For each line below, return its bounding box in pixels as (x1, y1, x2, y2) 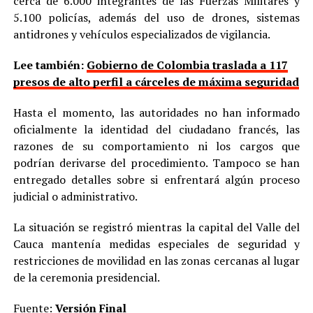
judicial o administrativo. (13, 188, 138, 204)
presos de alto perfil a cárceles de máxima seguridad (13, 73, 299, 89)
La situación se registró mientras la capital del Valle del (13, 219, 300, 235)
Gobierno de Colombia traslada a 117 (86, 57, 288, 73)
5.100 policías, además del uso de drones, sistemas (13, 9, 300, 25)
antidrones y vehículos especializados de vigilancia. (13, 26, 270, 42)
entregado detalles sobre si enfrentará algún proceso (13, 171, 300, 187)
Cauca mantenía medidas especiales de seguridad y (13, 235, 300, 252)
